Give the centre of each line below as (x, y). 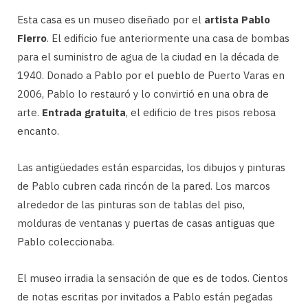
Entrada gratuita (84, 113)
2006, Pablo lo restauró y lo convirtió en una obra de (143, 94)
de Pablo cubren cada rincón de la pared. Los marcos (144, 186)
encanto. (38, 131)
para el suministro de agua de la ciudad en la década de (148, 57)
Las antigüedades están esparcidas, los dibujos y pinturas (151, 168)
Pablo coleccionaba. (66, 242)
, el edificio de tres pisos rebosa (201, 113)
